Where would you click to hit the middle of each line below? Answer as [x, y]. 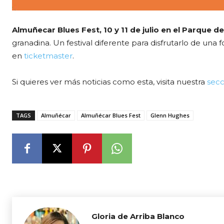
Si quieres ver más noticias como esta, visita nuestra [109, 82]
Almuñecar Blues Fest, [57, 30]
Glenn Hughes [170, 115]
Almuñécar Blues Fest [111, 115]
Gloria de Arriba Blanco [138, 216]
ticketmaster [48, 56]
